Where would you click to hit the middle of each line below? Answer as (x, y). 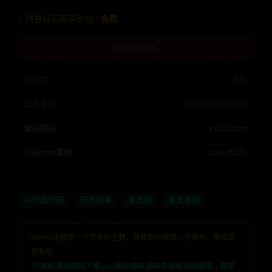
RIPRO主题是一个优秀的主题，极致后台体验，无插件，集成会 (133, 237)
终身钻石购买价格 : (62, 19)
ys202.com (228, 129)
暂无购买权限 (136, 48)
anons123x (228, 153)
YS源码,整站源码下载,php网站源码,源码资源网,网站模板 (122, 266)
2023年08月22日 (216, 104)
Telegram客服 (48, 153)
